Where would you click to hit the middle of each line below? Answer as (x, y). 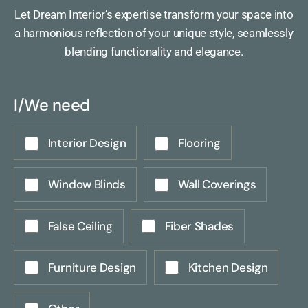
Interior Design (87, 143)
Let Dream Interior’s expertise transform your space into (154, 15)
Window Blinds (87, 185)
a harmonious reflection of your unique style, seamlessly (154, 33)
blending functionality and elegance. (154, 52)
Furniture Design (92, 267)
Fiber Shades (199, 226)
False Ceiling (80, 226)
